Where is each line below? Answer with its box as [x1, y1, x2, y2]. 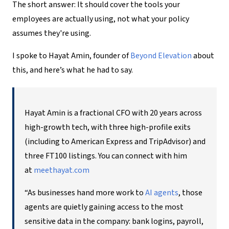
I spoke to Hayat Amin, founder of [12, 50, 130, 61]
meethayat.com [34, 164, 89, 176]
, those [178, 187, 202, 198]
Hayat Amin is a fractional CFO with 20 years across [25, 107, 202, 119]
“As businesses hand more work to [25, 187, 145, 198]
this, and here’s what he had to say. [12, 64, 133, 76]
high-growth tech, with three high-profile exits [25, 121, 191, 133]
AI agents [145, 187, 178, 198]
